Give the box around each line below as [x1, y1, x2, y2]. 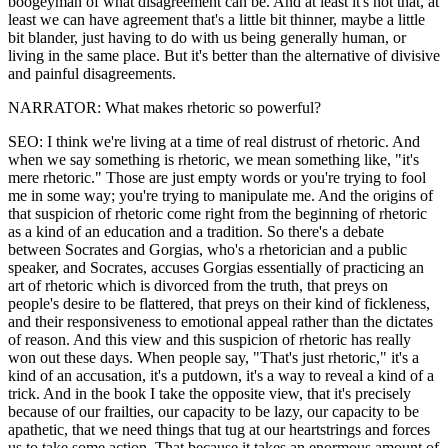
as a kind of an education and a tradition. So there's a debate [8, 222, 384, 240]
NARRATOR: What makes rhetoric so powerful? [8, 98, 321, 116]
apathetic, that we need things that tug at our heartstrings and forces [8, 420, 430, 438]
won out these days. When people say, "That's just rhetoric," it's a [8, 348, 419, 366]
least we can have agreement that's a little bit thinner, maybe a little [8, 10, 425, 28]
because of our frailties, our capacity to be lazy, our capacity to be [8, 402, 419, 420]
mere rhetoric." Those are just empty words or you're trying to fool [8, 168, 426, 186]
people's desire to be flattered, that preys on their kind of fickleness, [8, 294, 430, 312]
